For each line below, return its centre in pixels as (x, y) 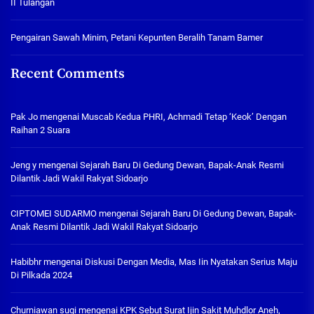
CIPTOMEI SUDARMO (54, 214)
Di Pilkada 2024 (41, 275)
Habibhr (26, 262)
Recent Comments (68, 74)
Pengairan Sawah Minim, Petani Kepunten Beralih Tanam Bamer (137, 38)
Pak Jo (24, 117)
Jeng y (23, 165)
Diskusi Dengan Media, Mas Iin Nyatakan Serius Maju (191, 262)
